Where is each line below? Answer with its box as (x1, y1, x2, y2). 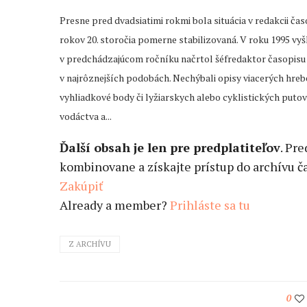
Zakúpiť (60, 177, 103, 195)
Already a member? (60, 197, 170, 214)
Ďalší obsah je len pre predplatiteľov (60, 139, 280, 156)
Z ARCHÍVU (69, 239, 111, 249)
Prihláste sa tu (170, 197, 250, 214)
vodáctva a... (60, 110, 112, 123)
